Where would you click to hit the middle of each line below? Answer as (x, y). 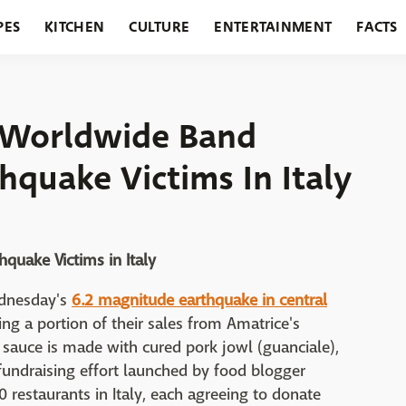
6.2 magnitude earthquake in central (199, 300)
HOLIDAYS (106, 81)
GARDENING (208, 81)
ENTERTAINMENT (273, 27)
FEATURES (310, 81)
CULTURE (159, 27)
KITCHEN (75, 27)
